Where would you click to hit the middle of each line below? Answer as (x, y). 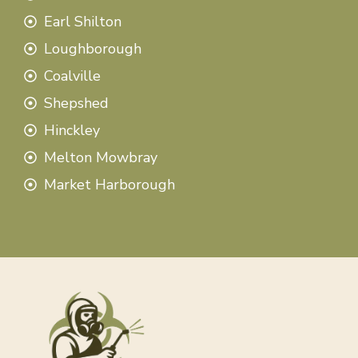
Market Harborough (109, 184)
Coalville (72, 76)
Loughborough (93, 48)
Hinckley (72, 130)
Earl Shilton (83, 21)
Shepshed (76, 103)
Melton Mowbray (101, 157)
